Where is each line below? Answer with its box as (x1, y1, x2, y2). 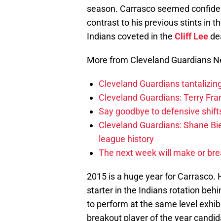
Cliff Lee (175, 31, 208, 42)
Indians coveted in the (87, 31, 175, 42)
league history (99, 134, 154, 145)
